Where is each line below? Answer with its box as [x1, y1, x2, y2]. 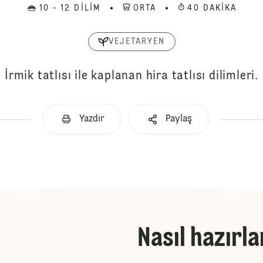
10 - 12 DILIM [39, 4, 101, 12]
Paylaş [166, 114, 192, 124]
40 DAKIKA [187, 4, 237, 12]
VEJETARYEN [108, 38, 166, 46]
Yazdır [79, 114, 104, 124]
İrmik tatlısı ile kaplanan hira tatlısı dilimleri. [5, 70, 258, 82]
